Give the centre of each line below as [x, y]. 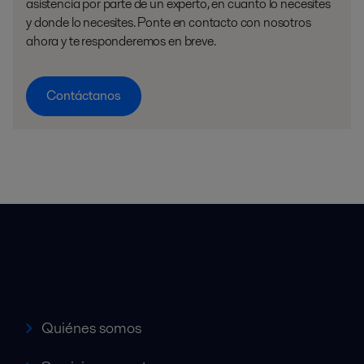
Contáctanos [84, 95]
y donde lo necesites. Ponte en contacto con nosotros [169, 23]
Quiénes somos [92, 327]
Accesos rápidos [96, 269]
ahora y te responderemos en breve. [122, 41]
